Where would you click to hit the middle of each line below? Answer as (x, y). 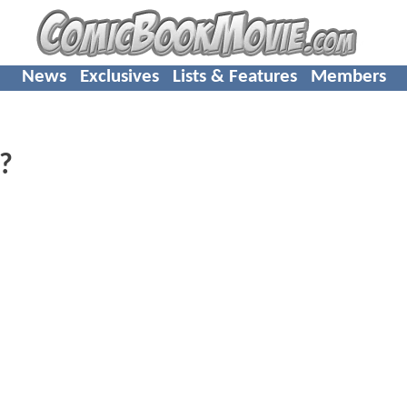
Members (348, 76)
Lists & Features (234, 76)
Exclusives (119, 76)
